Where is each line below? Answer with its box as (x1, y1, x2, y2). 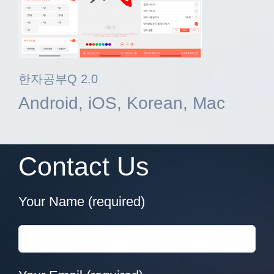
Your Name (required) (18, 194, 145, 210)
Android (18, 93, 78, 113)
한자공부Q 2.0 (18, 72, 98, 86)
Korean (127, 93, 183, 113)
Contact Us (18, 152, 149, 182)
